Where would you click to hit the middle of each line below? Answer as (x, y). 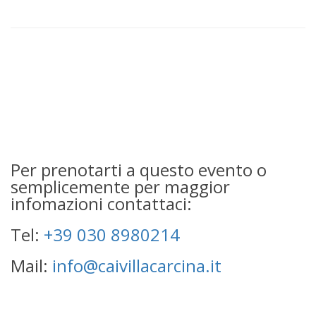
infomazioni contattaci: (101, 204)
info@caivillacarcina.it (137, 266)
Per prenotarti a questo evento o (139, 170)
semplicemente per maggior (120, 187)
